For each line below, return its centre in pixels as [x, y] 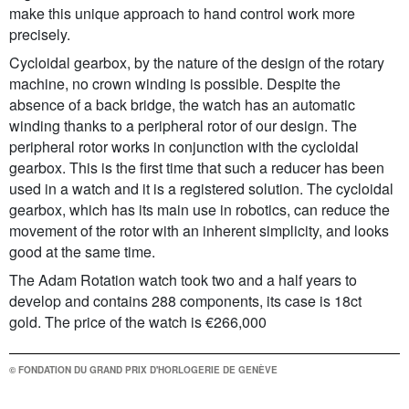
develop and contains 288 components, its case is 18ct [185, 300]
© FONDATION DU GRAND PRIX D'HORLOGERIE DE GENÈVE [143, 369]
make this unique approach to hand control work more [182, 13]
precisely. [40, 34]
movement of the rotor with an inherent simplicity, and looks [199, 230]
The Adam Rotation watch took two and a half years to [183, 279]
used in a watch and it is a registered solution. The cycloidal [201, 188]
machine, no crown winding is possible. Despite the [175, 83]
